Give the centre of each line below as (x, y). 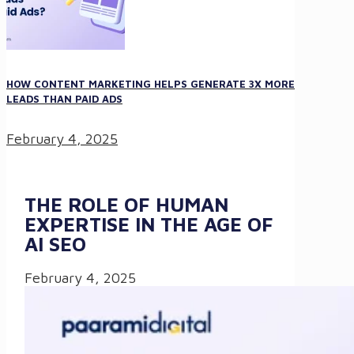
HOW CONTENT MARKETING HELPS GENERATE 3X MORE (151, 83)
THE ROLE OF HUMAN (126, 205)
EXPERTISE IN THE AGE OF (149, 224)
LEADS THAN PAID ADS (64, 98)
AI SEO (55, 244)
